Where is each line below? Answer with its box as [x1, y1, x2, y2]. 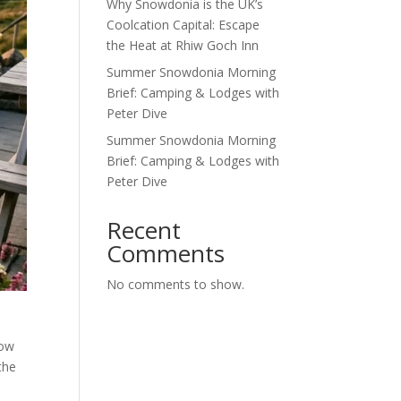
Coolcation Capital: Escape [107, 16, 260, 33]
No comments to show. [107, 276, 245, 293]
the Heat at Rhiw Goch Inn [107, 37, 260, 54]
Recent [107, 214, 182, 246]
